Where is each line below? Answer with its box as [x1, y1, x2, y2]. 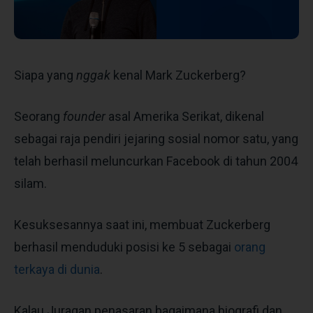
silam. [14, 175, 47, 191]
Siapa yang [14, 67, 76, 82]
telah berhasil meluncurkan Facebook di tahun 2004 [14, 153, 298, 168]
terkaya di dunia [14, 261, 100, 277]
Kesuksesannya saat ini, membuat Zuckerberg [14, 217, 270, 232]
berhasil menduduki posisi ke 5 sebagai [14, 239, 234, 254]
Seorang [14, 108, 60, 124]
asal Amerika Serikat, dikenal [105, 108, 264, 124]
